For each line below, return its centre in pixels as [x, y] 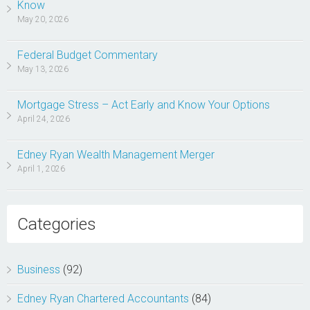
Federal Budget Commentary [88, 55]
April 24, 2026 [44, 119]
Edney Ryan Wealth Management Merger [116, 155]
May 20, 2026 [43, 19]
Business [39, 270]
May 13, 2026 [43, 69]
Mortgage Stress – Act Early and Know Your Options [144, 105]
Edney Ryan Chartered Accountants [103, 299]
